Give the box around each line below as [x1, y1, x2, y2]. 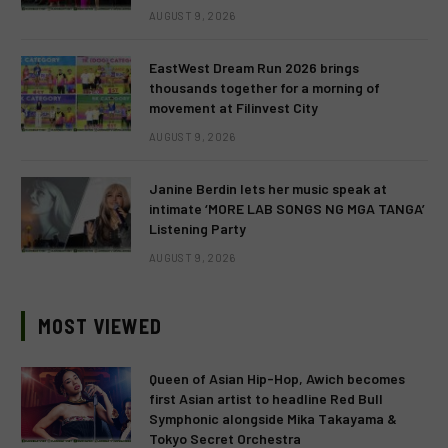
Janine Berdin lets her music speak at [149, 179, 387, 197]
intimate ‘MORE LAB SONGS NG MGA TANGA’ [149, 199, 425, 217]
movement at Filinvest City [149, 98, 318, 116]
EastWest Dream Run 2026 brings [149, 58, 359, 76]
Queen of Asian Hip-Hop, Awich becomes [149, 369, 405, 387]
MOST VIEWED [38, 313, 162, 338]
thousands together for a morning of [149, 78, 380, 96]
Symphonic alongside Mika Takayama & [149, 409, 397, 427]
